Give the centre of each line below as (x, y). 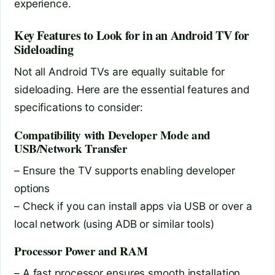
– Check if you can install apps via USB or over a (134, 206)
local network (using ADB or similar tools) (114, 223)
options (32, 188)
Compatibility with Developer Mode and (112, 135)
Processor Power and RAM (81, 251)
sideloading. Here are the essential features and (132, 90)
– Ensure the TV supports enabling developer (125, 170)
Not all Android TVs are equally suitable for (119, 72)
